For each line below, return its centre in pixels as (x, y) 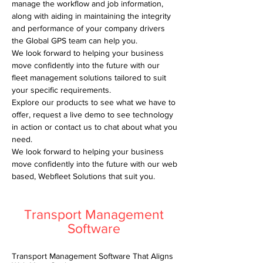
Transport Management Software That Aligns (92, 256)
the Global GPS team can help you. (75, 41)
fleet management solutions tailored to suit (89, 77)
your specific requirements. (61, 90)
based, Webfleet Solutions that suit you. (83, 176)
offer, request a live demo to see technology (92, 114)
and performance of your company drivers (88, 28)
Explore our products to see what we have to (94, 102)
